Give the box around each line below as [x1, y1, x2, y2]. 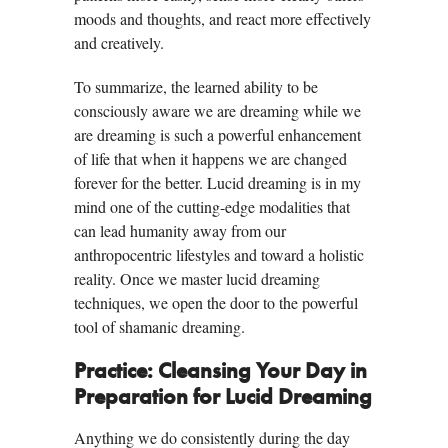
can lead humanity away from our [74, 220, 286, 242]
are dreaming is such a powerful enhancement [74, 124, 361, 146]
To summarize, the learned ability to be [74, 76, 318, 98]
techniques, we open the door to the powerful [74, 292, 358, 314]
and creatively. [74, 32, 164, 54]
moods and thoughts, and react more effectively [74, 8, 371, 30]
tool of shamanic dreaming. [74, 316, 245, 338]
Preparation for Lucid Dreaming [74, 387, 372, 410]
